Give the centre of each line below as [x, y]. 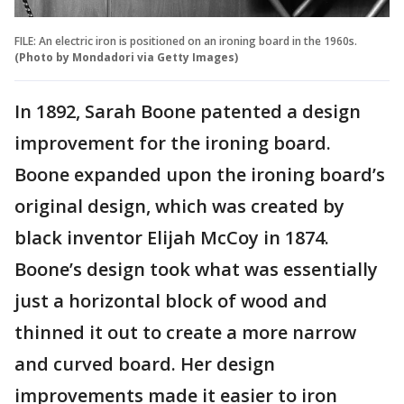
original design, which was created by [179, 206]
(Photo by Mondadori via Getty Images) [126, 57]
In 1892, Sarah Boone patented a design [188, 111]
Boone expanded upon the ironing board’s [200, 174]
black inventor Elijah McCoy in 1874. [172, 237]
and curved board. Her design [145, 363]
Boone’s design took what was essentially [196, 269]
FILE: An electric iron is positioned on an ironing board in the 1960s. [186, 41]
